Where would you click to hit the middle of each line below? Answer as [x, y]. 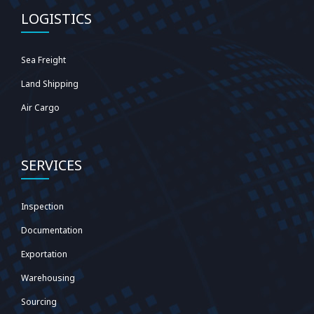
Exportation [44, 254]
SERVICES [52, 165]
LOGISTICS [56, 18]
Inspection [42, 206]
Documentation [52, 230]
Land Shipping [50, 83]
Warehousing [48, 278]
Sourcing [39, 301]
